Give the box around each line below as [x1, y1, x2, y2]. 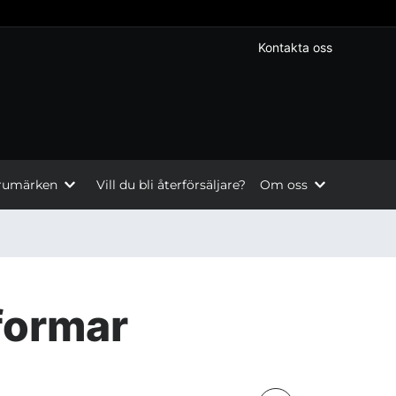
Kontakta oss [258, 40, 332, 55]
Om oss [259, 176, 308, 193]
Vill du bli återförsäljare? [95, 176, 246, 193]
